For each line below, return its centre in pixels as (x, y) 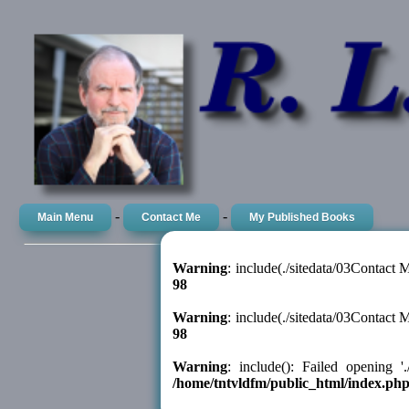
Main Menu (66, 218)
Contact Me (172, 218)
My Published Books (303, 218)
